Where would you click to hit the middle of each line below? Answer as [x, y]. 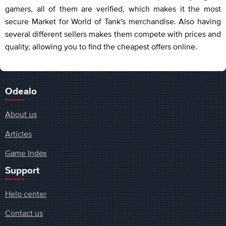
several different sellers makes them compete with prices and [113, 34]
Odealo [21, 92]
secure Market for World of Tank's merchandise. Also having [113, 21]
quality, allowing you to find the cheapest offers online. [101, 47]
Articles [18, 133]
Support [22, 171]
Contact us [24, 213]
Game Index [26, 153]
